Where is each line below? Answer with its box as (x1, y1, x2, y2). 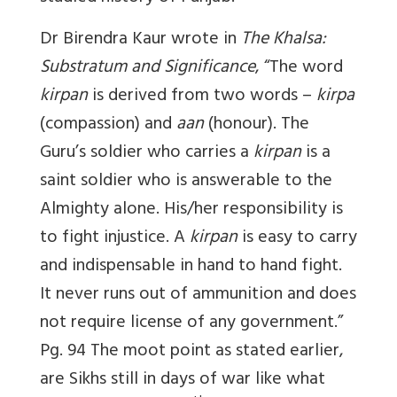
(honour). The (204, 108, 309, 142)
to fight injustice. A (40, 222, 190, 255)
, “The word (255, 51, 343, 85)
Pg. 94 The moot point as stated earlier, (40, 335, 344, 369)
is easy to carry (237, 222, 357, 255)
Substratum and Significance (40, 51, 255, 85)
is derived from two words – (88, 80, 316, 113)
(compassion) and (40, 108, 176, 142)
